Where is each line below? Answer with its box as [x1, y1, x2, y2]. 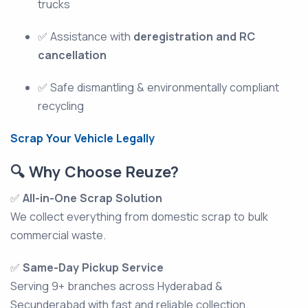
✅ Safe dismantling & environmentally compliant [38, 80, 279, 96]
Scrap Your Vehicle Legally [10, 131, 155, 146]
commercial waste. [10, 228, 106, 243]
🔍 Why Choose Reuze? [10, 162, 179, 183]
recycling [38, 98, 84, 114]
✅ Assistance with [38, 29, 133, 45]
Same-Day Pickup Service [23, 260, 164, 276]
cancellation [38, 47, 107, 63]
